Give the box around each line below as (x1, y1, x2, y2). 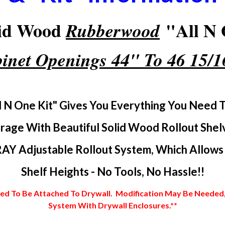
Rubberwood (66, 18, 160, 43)
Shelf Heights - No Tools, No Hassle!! (21, 165, 204, 178)
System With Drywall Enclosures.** (48, 200, 177, 210)
